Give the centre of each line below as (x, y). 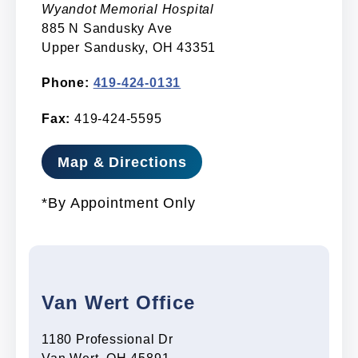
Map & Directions (122, 162)
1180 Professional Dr (107, 339)
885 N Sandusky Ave (107, 28)
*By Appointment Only (119, 203)
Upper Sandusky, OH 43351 (129, 47)
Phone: (66, 83)
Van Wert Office (118, 302)
